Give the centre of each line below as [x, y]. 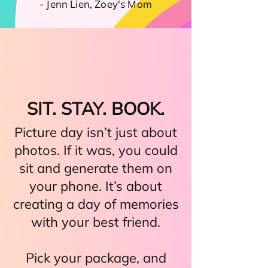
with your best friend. [96, 222]
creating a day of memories [96, 204]
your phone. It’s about [96, 186]
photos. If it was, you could [96, 150]
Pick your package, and [96, 258]
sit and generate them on [96, 168]
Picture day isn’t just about [96, 132]
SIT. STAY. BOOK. [96, 108]
